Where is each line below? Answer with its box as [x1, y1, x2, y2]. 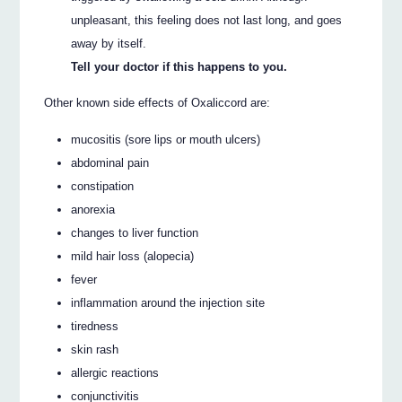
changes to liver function [71, 225, 199, 240]
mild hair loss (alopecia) [71, 249, 195, 263]
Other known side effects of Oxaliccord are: [44, 96, 271, 110]
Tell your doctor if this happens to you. [71, 59, 288, 74]
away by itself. [71, 36, 147, 50]
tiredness [71, 319, 119, 333]
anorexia [71, 202, 116, 216]
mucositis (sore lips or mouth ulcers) [71, 132, 261, 146]
